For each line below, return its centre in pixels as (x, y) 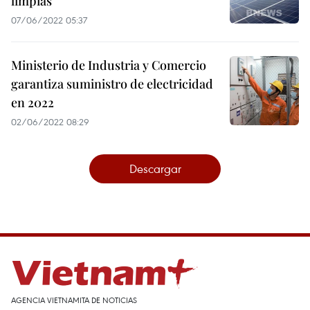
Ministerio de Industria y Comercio (109, 65)
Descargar (155, 168)
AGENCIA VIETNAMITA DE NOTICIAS (74, 300)
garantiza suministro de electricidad (112, 84)
